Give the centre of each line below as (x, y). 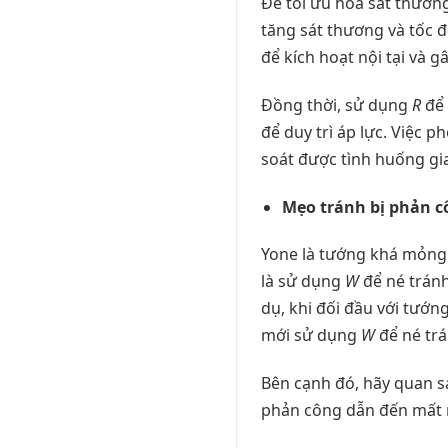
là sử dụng (303, 281)
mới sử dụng (311, 335)
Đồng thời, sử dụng (336, 104)
